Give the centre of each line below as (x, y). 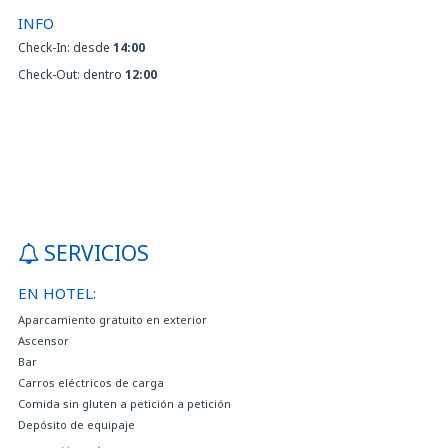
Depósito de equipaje (76, 424)
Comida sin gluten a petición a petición (124, 403)
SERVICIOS (96, 252)
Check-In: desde (65, 47)
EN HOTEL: (57, 292)
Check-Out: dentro (71, 74)
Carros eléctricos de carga (91, 382)
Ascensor (43, 340)
